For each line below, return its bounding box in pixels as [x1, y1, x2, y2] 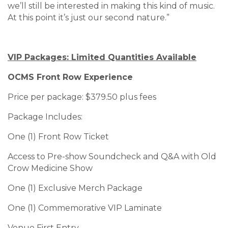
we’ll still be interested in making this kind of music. [8, 1, 215, 11]
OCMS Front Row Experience [8, 72, 133, 82]
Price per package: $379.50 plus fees [8, 92, 156, 102]
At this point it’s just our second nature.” [8, 13, 169, 23]
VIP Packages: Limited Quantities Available [8, 52, 196, 63]
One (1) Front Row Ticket [8, 132, 109, 142]
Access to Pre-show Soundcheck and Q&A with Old [8, 152, 216, 162]
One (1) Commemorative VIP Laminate [8, 203, 162, 213]
